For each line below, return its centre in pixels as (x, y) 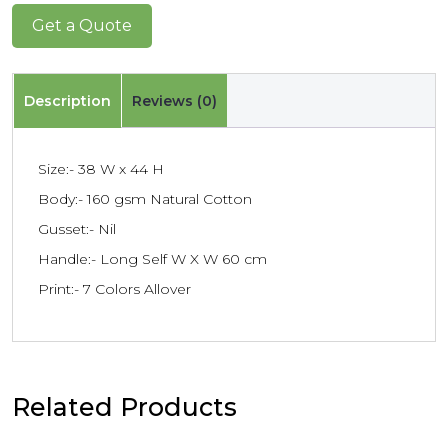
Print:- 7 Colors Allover (114, 288)
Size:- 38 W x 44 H (101, 168)
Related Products (124, 406)
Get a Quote (82, 25)
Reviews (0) (174, 101)
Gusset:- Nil (77, 228)
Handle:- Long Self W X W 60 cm (152, 258)
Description (67, 101)
